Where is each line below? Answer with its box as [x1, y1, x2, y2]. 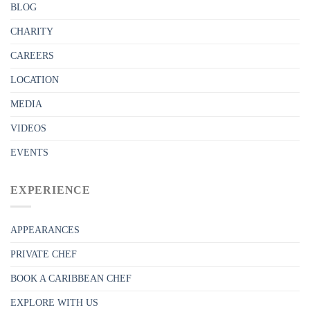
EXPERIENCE [10, 183, 91, 196]
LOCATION [10, 74, 59, 85]
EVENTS [10, 147, 48, 158]
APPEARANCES [10, 225, 80, 236]
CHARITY [10, 26, 53, 37]
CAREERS [10, 50, 54, 61]
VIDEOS [10, 122, 46, 134]
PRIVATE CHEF [10, 249, 77, 260]
